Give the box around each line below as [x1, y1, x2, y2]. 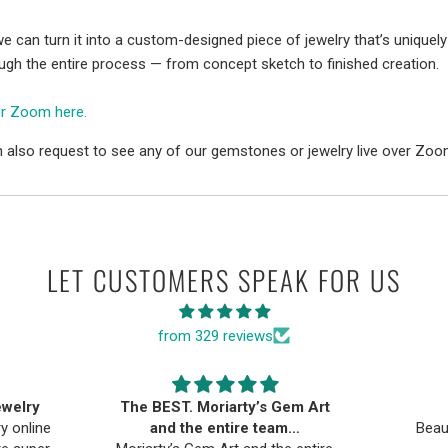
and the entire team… [149, 418, 300, 437]
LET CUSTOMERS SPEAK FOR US [47, 259, 401, 300]
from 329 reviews [158, 326, 273, 345]
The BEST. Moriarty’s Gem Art [119, 397, 330, 416]
